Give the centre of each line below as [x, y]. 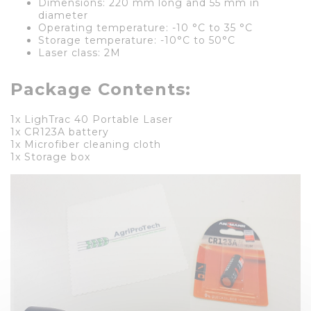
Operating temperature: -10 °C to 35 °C [145, 27]
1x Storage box [50, 157]
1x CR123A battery [60, 132]
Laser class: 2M [79, 52]
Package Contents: [101, 89]
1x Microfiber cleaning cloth [86, 144]
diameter [63, 15]
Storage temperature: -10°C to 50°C [137, 40]
